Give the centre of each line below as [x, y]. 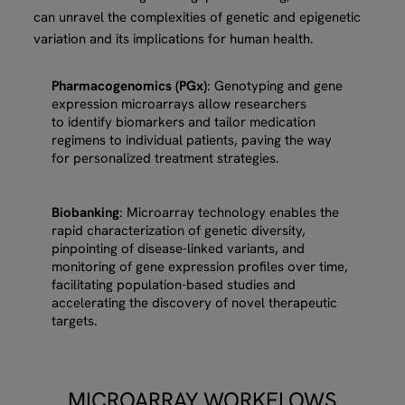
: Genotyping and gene [275, 85]
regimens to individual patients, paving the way [192, 140]
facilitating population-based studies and [174, 284]
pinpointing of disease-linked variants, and [179, 248]
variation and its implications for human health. [174, 38]
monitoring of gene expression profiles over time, [200, 266]
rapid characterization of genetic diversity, [179, 230]
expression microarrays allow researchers [179, 104]
